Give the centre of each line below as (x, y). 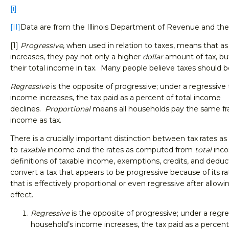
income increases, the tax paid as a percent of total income (116, 98)
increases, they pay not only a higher (76, 57)
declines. (28, 109)
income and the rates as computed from (120, 150)
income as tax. (36, 120)
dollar (153, 57)
